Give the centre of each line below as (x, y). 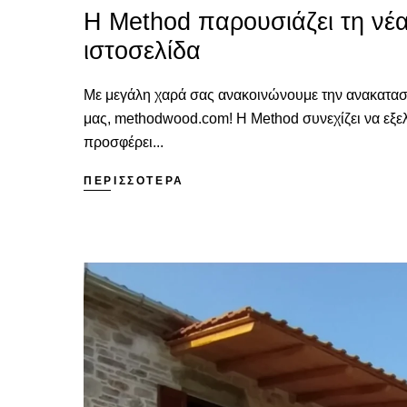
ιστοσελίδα (142, 50)
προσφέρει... (124, 142)
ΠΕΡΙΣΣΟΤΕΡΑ (134, 180)
